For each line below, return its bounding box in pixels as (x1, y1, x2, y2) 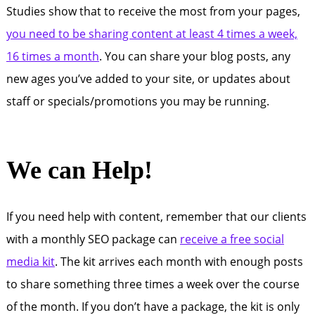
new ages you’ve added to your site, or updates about (6, 71, 290, 86)
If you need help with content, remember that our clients (6, 209, 307, 224)
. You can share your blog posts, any (98, 49, 290, 64)
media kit (6, 254, 55, 269)
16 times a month (6, 49, 99, 64)
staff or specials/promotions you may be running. (6, 94, 269, 109)
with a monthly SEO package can (6, 231, 180, 247)
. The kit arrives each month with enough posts (54, 254, 303, 269)
